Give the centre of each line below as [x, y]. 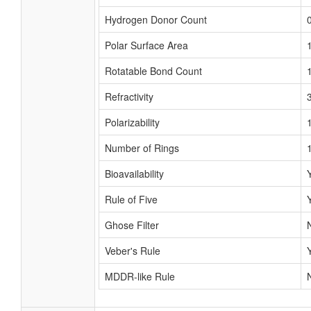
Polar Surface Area [146, 45]
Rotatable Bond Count [153, 71]
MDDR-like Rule [140, 276]
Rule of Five [131, 199]
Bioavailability [134, 174]
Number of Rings [142, 148]
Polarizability [132, 122]
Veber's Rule [133, 251]
